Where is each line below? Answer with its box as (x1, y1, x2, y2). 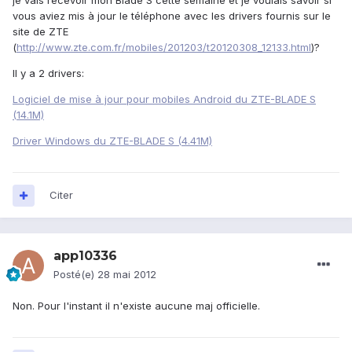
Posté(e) (53, 268, 97, 281)
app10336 (53, 248, 117, 264)
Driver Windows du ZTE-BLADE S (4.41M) (13, 134, 212, 148)
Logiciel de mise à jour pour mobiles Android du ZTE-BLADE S (13, 93, 316, 106)
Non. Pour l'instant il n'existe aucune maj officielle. (13, 299, 260, 313)
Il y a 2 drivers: (13, 67, 84, 80)
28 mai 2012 (97, 268, 156, 281)
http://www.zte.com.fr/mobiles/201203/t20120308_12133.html (16, 41, 311, 54)
